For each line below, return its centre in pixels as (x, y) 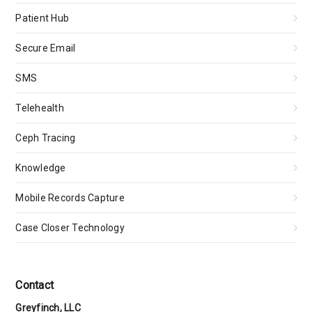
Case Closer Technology (70, 228)
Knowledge (41, 168)
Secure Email (46, 48)
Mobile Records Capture (70, 198)
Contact (35, 285)
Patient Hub (42, 18)
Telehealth (40, 108)
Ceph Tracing (46, 138)
